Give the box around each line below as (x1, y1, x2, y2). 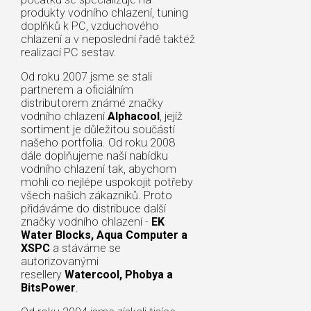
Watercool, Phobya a (65, 267, 173, 281)
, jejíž (160, 109, 183, 123)
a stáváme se (50, 241, 121, 255)
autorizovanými (21, 254, 99, 268)
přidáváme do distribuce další (21, 201, 166, 215)
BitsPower (21, 280, 76, 294)
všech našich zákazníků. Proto (21, 188, 172, 202)
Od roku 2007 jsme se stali (21, 69, 152, 83)
